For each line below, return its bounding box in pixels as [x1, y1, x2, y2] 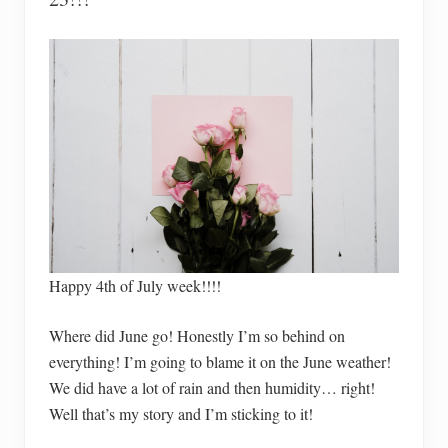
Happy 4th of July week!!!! [49, 274, 221, 296]
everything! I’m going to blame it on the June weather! [49, 350, 391, 372]
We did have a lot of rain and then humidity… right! [49, 376, 375, 398]
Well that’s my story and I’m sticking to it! [49, 402, 313, 424]
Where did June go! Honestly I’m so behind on [49, 324, 345, 346]
